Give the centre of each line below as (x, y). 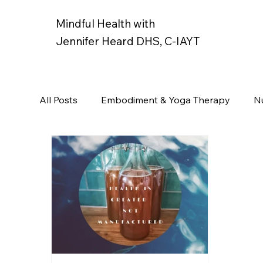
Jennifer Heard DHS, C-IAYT (127, 41)
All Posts (59, 100)
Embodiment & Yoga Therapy (166, 100)
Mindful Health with (105, 24)
